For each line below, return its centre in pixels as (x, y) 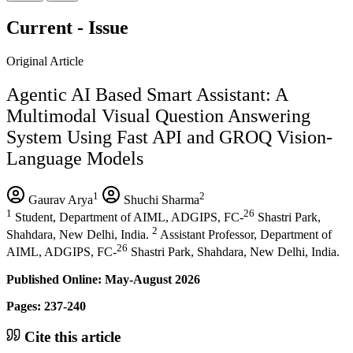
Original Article (45, 61)
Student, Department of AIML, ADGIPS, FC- (128, 217)
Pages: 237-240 (46, 306)
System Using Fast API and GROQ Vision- (169, 137)
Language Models (75, 158)
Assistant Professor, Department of (245, 235)
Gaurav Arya (59, 199)
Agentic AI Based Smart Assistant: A (147, 94)
